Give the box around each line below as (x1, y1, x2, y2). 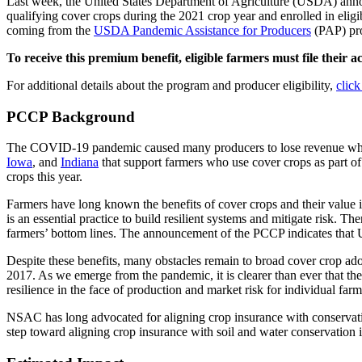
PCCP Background (6, 107, 135, 125)
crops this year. (6, 170, 86, 184)
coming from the (6, 23, 94, 37)
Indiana (61, 155, 99, 170)
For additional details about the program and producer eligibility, (6, 78, 336, 92)
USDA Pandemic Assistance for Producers (94, 23, 311, 37)
